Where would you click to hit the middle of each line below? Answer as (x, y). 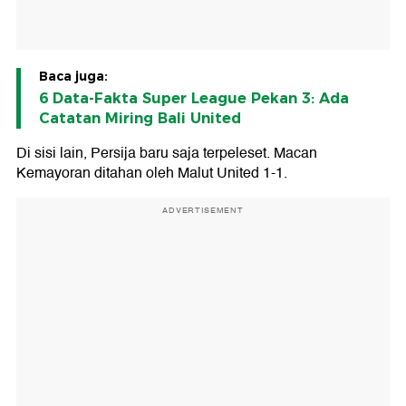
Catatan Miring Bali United (140, 119)
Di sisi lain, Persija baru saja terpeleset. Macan (167, 154)
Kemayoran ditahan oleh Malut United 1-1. (152, 174)
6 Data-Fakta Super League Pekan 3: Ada (194, 99)
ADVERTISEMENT (203, 211)
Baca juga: (73, 77)
